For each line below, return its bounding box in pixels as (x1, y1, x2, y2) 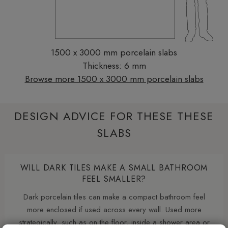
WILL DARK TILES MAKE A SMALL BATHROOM (20, 162, 208, 174)
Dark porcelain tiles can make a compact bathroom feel (23, 191, 205, 203)
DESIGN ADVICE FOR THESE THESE (14, 107, 214, 124)
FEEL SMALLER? (81, 173, 147, 185)
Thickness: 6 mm (82, 59, 146, 72)
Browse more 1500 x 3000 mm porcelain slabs (24, 72, 204, 85)
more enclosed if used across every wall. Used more (26, 204, 202, 216)
